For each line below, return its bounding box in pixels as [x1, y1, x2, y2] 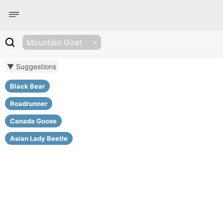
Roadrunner [10, 100, 47, 108]
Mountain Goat [26, 37, 82, 47]
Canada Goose [10, 117, 57, 125]
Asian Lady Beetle [10, 134, 68, 142]
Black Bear [10, 82, 45, 90]
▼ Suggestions [7, 62, 56, 71]
